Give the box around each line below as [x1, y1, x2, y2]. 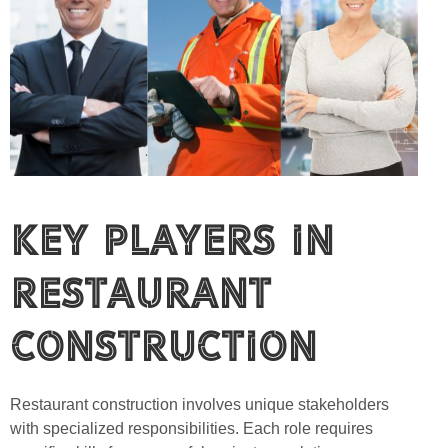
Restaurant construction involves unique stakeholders [10, 396, 389, 414]
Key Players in [10, 216, 334, 263]
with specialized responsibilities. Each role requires [10, 420, 373, 438]
